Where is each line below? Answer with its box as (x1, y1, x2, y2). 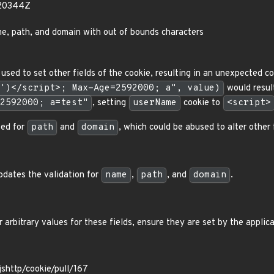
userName (133, 97, 177, 109)
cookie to (181, 97, 223, 109)
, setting (92, 97, 128, 109)
